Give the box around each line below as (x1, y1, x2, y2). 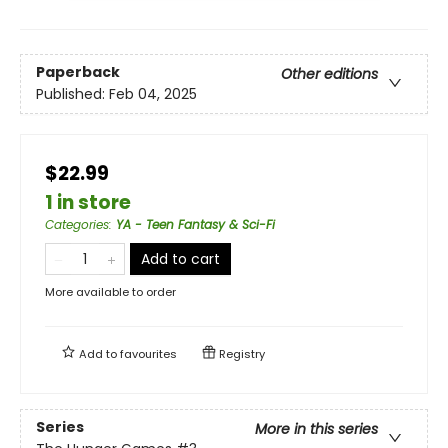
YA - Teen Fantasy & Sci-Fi (116, 215, 275, 233)
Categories (45, 215, 109, 233)
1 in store (45, 188, 131, 216)
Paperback (36, 62, 120, 83)
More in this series (255, 419, 378, 440)
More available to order (45, 283, 176, 300)
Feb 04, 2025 (109, 84, 197, 105)
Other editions (281, 64, 378, 85)
